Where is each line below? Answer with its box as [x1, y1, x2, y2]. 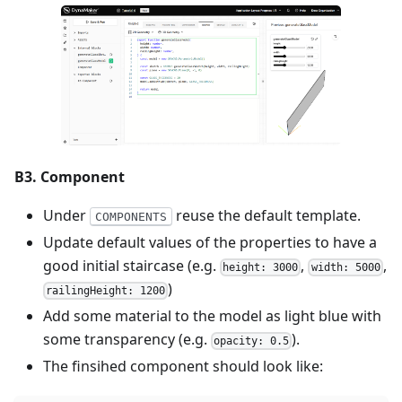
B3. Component [14, 167, 125, 187]
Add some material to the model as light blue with [43, 306, 381, 326]
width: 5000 [310, 260, 380, 274]
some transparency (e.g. [43, 329, 211, 349]
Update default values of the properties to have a [43, 232, 377, 252]
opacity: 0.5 [214, 334, 290, 347]
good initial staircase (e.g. [43, 256, 220, 275]
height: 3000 [223, 260, 299, 274]
